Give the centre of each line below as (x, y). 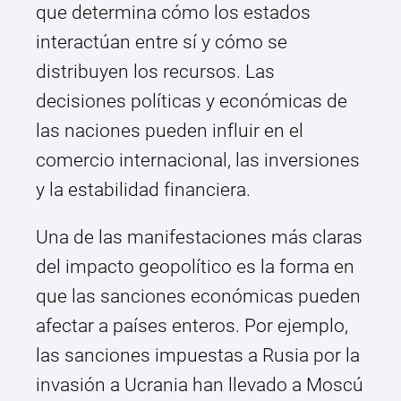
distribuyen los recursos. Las (155, 72)
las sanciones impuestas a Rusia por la (198, 356)
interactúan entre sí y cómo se (162, 43)
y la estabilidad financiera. (143, 190)
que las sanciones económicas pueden (198, 297)
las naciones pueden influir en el (170, 131)
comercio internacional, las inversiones (198, 161)
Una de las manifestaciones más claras (199, 238)
